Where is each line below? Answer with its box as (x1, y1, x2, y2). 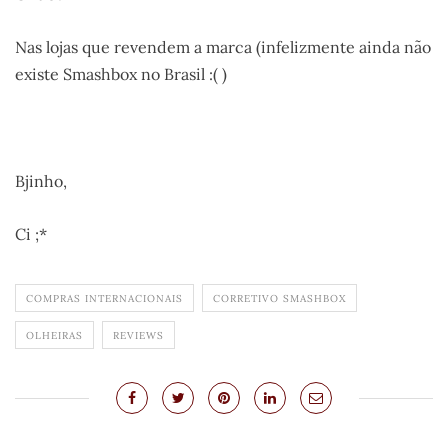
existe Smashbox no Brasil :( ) (15, 64, 227, 85)
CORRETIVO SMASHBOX (213, 292, 346, 306)
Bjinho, (15, 171, 67, 192)
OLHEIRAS (26, 329, 83, 343)
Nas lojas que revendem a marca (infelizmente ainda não (15, 37, 431, 58)
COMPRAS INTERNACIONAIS (26, 292, 183, 306)
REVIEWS (113, 329, 164, 343)
